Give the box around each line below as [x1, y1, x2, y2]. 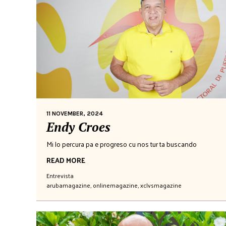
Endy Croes [46, 118, 110, 135]
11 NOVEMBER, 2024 [46, 109, 103, 117]
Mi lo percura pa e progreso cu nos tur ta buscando [46, 137, 197, 150]
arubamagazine [46, 179, 90, 191]
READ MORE [46, 153, 85, 166]
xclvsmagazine [140, 179, 182, 191]
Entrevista [46, 169, 74, 181]
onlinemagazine [93, 179, 138, 191]
